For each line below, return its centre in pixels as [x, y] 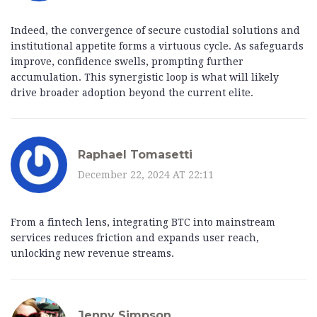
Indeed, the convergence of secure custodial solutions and [155, 31]
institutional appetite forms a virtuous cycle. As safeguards [157, 46]
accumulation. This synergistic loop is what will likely [145, 77]
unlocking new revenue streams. [92, 254]
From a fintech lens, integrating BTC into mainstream [143, 223]
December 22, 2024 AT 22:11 [146, 174]
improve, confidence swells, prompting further [127, 62]
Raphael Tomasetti [135, 154]
